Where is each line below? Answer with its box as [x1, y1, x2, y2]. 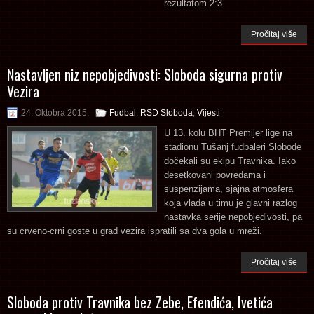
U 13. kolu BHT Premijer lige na [164, 127, 292, 138]
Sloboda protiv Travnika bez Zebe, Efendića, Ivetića [7, 291, 273, 313]
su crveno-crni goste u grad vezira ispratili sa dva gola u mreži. [7, 225, 262, 236]
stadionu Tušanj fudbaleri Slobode [164, 141, 301, 152]
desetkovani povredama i [164, 169, 266, 180]
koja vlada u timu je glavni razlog [164, 197, 297, 208]
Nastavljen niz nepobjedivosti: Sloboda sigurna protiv [7, 63, 282, 85]
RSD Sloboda [140, 107, 193, 118]
